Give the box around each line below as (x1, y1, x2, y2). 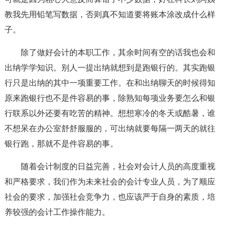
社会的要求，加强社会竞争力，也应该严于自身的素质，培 (4, 193, 215, 201)
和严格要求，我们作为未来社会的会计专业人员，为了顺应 (4, 177, 215, 186)
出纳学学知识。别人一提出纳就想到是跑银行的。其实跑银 (4, 63, 215, 72)
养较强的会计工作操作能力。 (4, 208, 110, 216)
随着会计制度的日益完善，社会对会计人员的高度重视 (20, 162, 215, 171)
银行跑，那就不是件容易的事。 (4, 139, 118, 148)
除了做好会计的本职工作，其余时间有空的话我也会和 (20, 48, 215, 57)
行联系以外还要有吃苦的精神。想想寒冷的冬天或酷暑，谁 (4, 109, 215, 118)
